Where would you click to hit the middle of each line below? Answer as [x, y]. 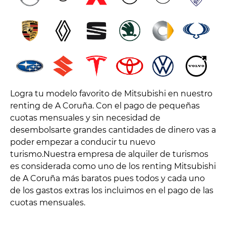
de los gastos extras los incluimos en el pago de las [112, 190]
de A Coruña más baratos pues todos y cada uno [107, 178]
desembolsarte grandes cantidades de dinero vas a [113, 130]
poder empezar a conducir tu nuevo [83, 142]
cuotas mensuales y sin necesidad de [85, 118]
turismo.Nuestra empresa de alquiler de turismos [109, 154]
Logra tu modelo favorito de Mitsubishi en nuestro [111, 93]
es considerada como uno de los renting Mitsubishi [113, 166]
